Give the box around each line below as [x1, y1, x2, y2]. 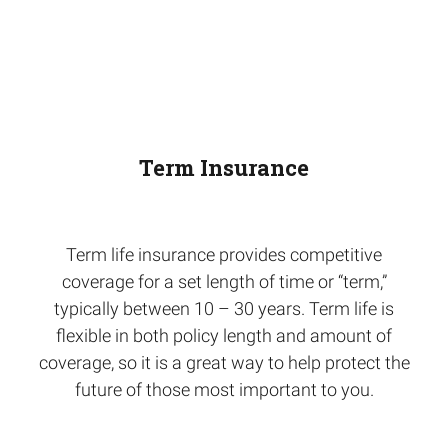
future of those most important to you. [74, 379, 374, 400]
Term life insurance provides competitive [66, 244, 382, 265]
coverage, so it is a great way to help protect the [38, 352, 410, 373]
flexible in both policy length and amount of [56, 325, 392, 346]
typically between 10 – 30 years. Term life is [54, 298, 394, 319]
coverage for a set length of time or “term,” [61, 271, 387, 292]
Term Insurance [139, 153, 309, 182]
